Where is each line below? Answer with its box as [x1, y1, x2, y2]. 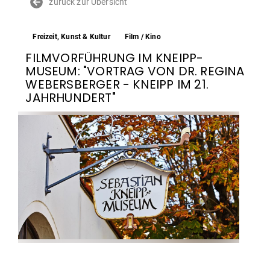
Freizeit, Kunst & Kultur [33, 33, 110, 42]
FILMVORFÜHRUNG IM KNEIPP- [25, 49, 204, 67]
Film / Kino [124, 33, 161, 42]
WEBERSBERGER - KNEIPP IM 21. [25, 76, 209, 93]
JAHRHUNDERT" [25, 89, 116, 107]
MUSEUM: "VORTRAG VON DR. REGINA [25, 63, 245, 80]
